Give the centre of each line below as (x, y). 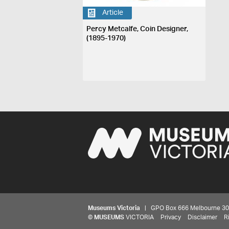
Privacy (171, 217)
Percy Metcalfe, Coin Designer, (138, 29)
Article (113, 13)
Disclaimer (202, 217)
